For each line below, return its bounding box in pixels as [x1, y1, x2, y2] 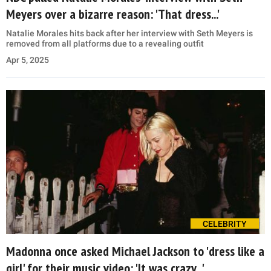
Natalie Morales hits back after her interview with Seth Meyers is [6, 28, 253, 39]
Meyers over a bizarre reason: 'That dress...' [6, 5, 220, 23]
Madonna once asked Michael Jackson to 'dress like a [6, 242, 264, 260]
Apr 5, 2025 [6, 55, 49, 65]
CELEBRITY [203, 218, 247, 229]
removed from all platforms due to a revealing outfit [6, 39, 204, 49]
